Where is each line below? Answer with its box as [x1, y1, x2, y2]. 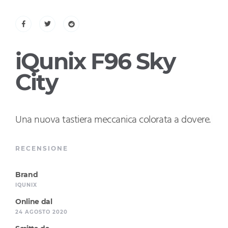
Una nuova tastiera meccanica [15, 112, 139, 128]
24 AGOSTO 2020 [15, 209, 68, 215]
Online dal [15, 197, 52, 206]
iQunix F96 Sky [15, 47, 175, 75]
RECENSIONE [15, 145, 68, 152]
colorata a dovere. [139, 112, 211, 128]
